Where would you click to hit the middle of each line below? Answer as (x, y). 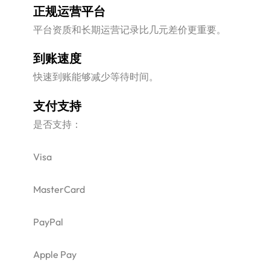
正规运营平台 (69, 12)
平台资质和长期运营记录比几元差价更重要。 (129, 30)
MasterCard (59, 189)
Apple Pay (55, 255)
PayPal (48, 222)
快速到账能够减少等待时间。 (96, 77)
